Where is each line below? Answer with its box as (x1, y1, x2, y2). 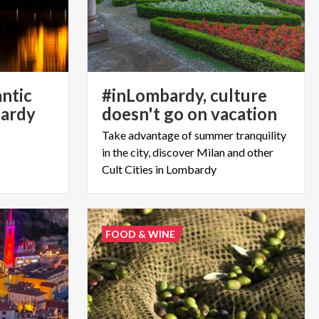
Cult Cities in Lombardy (101, 162, 216, 176)
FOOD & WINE (105, 227, 175, 240)
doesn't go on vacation (101, 103, 277, 124)
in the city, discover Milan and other (101, 145, 273, 159)
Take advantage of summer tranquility (101, 127, 286, 142)
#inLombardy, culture (101, 84, 267, 105)
